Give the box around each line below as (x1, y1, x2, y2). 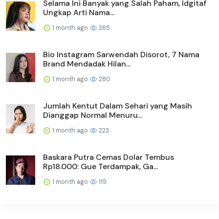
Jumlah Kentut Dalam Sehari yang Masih (43, 100, 192, 111)
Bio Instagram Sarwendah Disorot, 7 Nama (43, 49, 199, 60)
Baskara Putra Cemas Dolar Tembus (43, 152, 174, 162)
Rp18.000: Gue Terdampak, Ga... (43, 161, 158, 172)
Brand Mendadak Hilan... (43, 58, 131, 69)
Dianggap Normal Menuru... (43, 109, 142, 120)
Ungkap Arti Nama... (43, 7, 114, 18)
